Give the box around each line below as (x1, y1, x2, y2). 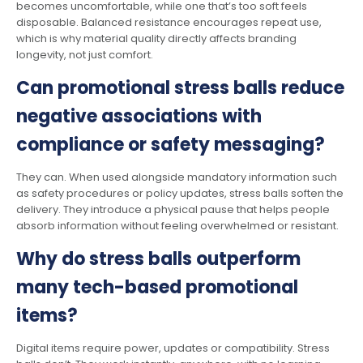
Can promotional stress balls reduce (16, 75, 344, 100)
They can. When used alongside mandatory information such (16, 169, 337, 185)
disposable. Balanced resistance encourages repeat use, (16, 14, 322, 30)
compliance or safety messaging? (16, 131, 325, 157)
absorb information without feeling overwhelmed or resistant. (16, 217, 339, 233)
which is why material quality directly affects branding (16, 30, 297, 46)
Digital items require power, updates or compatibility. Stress (16, 340, 330, 356)
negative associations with (16, 103, 262, 129)
